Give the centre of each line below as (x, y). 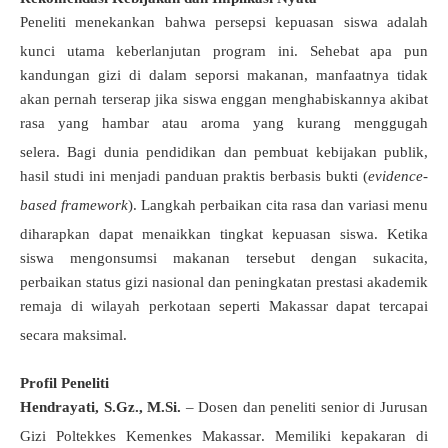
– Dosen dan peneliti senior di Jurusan (305, 407)
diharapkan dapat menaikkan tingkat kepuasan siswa (197, 234)
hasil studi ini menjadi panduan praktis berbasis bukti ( (194, 176)
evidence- (398, 176)
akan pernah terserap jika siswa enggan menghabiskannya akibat (224, 99)
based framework (74, 205)
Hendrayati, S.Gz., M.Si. (101, 407)
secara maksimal (71, 335)
